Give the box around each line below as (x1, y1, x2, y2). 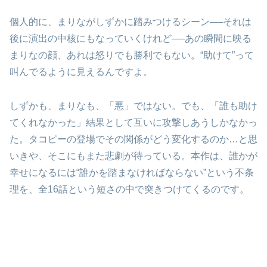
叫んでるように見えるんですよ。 (10, 67, 153, 77)
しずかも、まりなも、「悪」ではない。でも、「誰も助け (10, 100, 257, 111)
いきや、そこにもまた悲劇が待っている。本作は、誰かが (10, 150, 257, 161)
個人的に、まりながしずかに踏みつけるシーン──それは (10, 17, 252, 27)
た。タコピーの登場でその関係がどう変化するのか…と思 (10, 133, 257, 144)
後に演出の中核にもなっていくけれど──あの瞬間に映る (10, 33, 252, 44)
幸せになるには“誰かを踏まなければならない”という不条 (10, 167, 254, 178)
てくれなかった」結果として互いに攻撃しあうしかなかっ (10, 117, 257, 128)
